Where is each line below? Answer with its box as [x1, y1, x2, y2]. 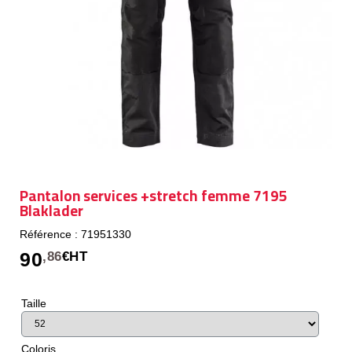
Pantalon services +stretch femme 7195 [20, 181, 288, 210]
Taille [21, 296, 46, 310]
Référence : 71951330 [20, 227, 131, 240]
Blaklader [20, 196, 83, 225]
